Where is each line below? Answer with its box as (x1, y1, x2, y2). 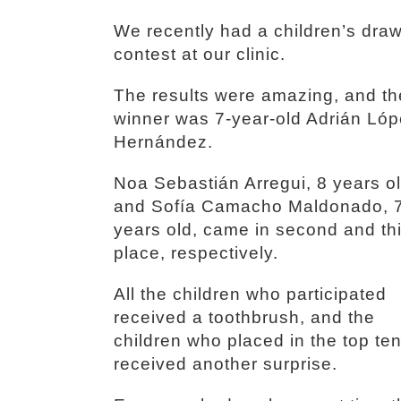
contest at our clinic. (114, 45, 286, 64)
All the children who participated (114, 285, 387, 303)
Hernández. (114, 132, 213, 151)
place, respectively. (114, 243, 278, 262)
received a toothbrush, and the (114, 308, 375, 327)
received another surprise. (114, 354, 337, 373)
